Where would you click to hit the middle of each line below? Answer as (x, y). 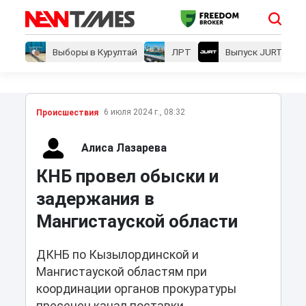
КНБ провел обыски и (127, 177)
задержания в (95, 199)
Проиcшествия (67, 113)
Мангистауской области (137, 222)
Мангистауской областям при (121, 272)
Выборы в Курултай (95, 52)
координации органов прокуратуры (136, 289)
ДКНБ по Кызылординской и (117, 255)
